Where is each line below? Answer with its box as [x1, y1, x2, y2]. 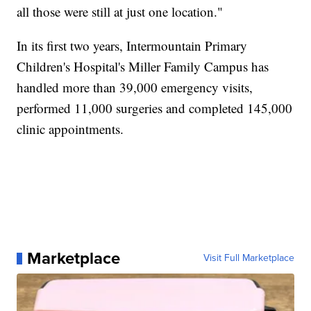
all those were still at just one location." [17, 3, 224, 21]
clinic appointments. [17, 120, 124, 138]
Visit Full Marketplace [203, 251, 294, 266]
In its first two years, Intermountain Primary [17, 37, 248, 55]
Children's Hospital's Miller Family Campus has [17, 58, 269, 76]
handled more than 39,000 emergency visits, [17, 78, 253, 96]
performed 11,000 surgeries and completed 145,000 [17, 99, 293, 117]
